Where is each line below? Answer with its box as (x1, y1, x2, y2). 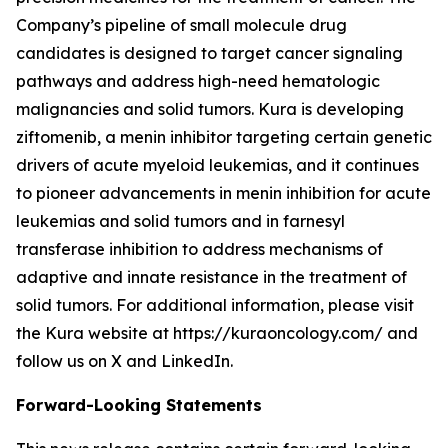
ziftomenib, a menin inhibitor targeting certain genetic (16, 127, 432, 147)
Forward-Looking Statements (16, 395, 262, 415)
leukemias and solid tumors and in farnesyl (16, 211, 345, 231)
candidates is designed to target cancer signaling (16, 43, 403, 63)
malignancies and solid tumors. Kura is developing (16, 99, 404, 119)
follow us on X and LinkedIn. (16, 351, 233, 371)
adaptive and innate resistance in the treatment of (16, 267, 407, 287)
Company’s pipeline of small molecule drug (16, 15, 347, 35)
